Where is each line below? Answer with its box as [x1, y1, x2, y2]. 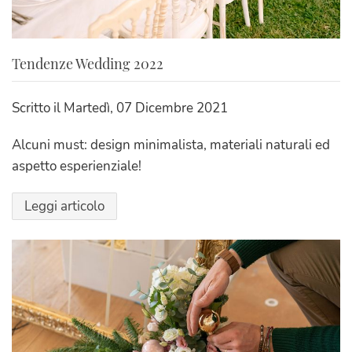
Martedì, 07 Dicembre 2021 [64, 99, 228, 118]
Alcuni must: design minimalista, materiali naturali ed [12, 136, 330, 155]
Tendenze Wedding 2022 [12, 54, 163, 74]
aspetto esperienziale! [12, 157, 141, 176]
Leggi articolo [24, 197, 104, 216]
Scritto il [12, 99, 64, 118]
